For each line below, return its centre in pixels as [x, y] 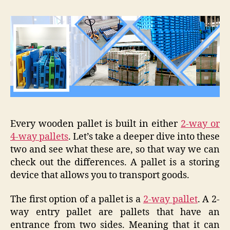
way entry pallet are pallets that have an [115, 213]
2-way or [200, 124]
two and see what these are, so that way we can [115, 149]
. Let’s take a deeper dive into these [144, 137]
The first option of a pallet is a [77, 200]
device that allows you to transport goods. [100, 175]
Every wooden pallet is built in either [95, 124]
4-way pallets [39, 137]
